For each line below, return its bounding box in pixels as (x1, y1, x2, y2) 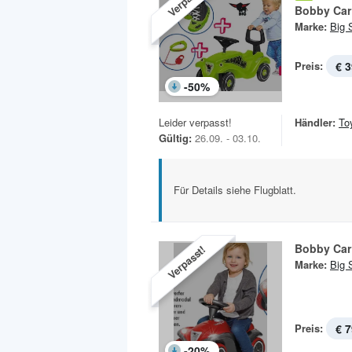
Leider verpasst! (159, 115, 232, 130)
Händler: (295, 115, 335, 130)
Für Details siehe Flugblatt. (174, 182, 296, 198)
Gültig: (159, 130, 192, 146)
